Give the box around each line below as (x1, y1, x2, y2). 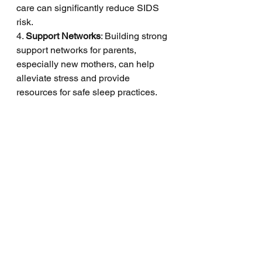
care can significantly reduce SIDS (16, 2, 161, 13)
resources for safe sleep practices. (16, 86, 157, 98)
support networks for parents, (16, 44, 139, 56)
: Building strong (101, 30, 170, 42)
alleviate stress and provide (16, 72, 132, 84)
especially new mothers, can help (16, 58, 157, 70)
